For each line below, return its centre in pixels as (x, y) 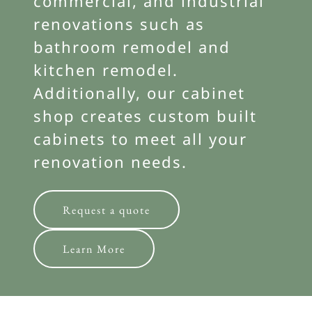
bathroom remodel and (132, 47)
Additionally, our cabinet (139, 93)
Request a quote (107, 210)
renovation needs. (110, 162)
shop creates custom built (145, 116)
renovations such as (119, 24)
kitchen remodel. (106, 70)
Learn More (94, 249)
